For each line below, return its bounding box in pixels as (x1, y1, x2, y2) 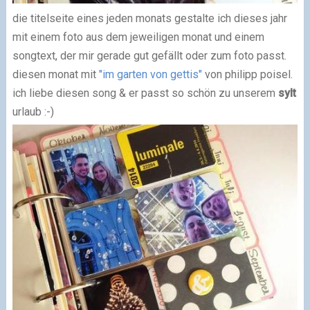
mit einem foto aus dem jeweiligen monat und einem (12, 30, 264, 44)
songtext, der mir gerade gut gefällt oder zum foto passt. (12, 49, 286, 63)
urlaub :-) (12, 105, 54, 119)
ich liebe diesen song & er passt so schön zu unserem (12, 86, 278, 100)
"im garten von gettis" (98, 68, 202, 82)
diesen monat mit (12, 68, 99, 82)
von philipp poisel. (201, 68, 293, 82)
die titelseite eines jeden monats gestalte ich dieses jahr (12, 12, 287, 26)
